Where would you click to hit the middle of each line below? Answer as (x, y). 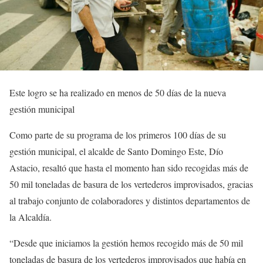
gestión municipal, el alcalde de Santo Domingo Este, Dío (116, 151)
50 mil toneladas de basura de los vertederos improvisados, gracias (131, 184)
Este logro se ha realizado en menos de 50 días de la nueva (118, 92)
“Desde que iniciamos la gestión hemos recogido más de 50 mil (126, 242)
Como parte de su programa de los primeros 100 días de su (118, 134)
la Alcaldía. (31, 217)
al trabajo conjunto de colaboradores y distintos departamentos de (130, 200)
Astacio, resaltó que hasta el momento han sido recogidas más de (129, 167)
